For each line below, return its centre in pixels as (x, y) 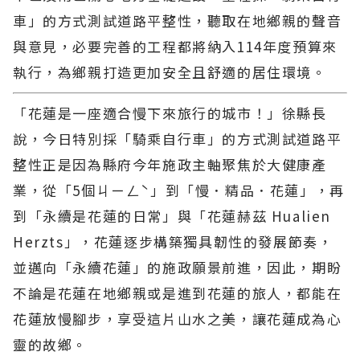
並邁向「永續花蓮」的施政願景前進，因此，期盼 (178, 268)
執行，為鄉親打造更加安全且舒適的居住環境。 (170, 72)
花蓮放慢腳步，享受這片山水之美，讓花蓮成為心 (178, 319)
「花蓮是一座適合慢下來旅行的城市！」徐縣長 (170, 113)
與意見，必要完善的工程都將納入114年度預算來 (175, 47)
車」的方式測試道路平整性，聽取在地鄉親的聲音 (178, 21)
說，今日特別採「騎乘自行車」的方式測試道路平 (178, 139)
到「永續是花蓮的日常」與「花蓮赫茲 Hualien (172, 216)
